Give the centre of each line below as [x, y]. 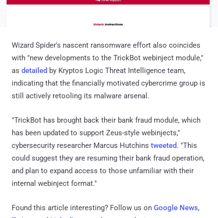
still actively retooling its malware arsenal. [81, 96]
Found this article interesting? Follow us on [83, 208]
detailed [34, 71]
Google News [176, 208]
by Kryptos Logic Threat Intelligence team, [116, 71]
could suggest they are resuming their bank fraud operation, [108, 158]
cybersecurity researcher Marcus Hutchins [81, 146]
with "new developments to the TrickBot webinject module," [108, 58]
